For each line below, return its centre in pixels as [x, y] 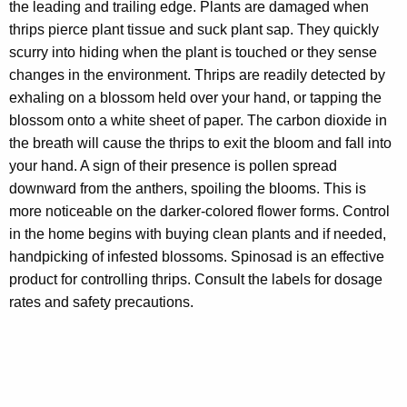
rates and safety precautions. [101, 303]
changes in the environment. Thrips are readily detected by [197, 75]
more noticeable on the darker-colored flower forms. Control [199, 212]
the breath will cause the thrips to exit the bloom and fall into [200, 144]
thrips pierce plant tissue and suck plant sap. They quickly [194, 30]
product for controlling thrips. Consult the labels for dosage [196, 280]
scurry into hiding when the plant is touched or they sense [193, 53]
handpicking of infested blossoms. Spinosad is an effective [197, 257]
